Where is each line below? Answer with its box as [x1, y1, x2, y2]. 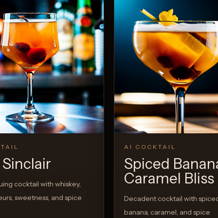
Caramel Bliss [124, 169, 214, 188]
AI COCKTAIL [124, 143, 176, 151]
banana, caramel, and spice [124, 208, 210, 217]
